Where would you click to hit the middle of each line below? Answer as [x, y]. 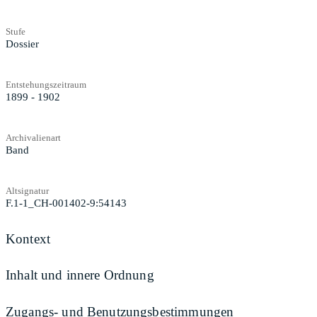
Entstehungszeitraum [46, 84]
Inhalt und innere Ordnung [80, 275]
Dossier [22, 44]
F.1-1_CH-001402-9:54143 [66, 203]
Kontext [28, 238]
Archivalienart [33, 137]
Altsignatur [27, 190]
